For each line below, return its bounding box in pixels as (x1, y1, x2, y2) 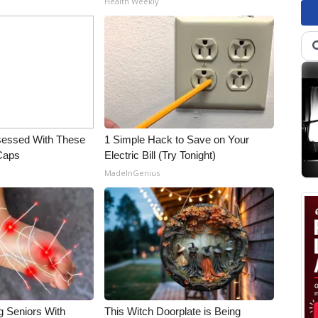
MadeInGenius (104, 168, 160, 178)
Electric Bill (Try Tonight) (104, 149, 216, 161)
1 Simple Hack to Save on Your (104, 133, 250, 146)
